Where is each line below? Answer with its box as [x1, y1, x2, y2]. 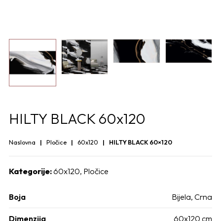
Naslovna [9, 138, 36, 146]
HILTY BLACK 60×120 [109, 138, 172, 146]
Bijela [172, 191, 191, 202]
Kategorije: [9, 166, 52, 176]
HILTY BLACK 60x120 [9, 109, 146, 127]
